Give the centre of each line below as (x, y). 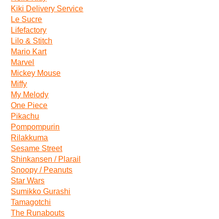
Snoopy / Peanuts (42, 170)
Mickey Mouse (36, 73)
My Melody (30, 95)
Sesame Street (37, 148)
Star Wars (28, 181)
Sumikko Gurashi (41, 191)
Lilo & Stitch (32, 41)
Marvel (23, 62)
